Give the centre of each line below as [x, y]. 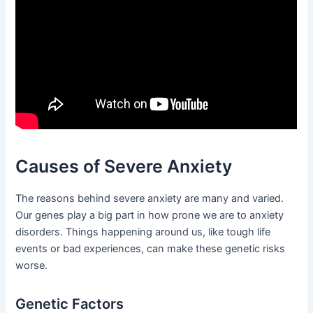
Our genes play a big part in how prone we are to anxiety [150, 215]
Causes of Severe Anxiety [124, 167]
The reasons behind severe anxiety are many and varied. [150, 198]
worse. [32, 265]
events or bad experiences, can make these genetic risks [151, 248]
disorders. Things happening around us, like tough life [143, 232]
